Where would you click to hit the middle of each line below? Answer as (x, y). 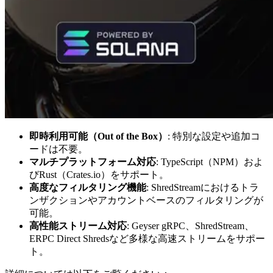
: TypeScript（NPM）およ (210, 161)
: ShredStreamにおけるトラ (203, 187)
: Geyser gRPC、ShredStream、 (190, 225)
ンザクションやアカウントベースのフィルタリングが (146, 200)
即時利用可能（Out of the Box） (98, 136)
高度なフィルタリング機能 (88, 187)
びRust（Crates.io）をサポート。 (99, 174)
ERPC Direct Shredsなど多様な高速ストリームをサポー (147, 238)
